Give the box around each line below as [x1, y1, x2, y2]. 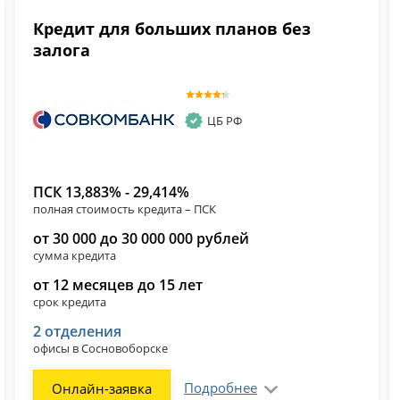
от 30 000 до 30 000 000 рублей [33, 229, 250, 249]
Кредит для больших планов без [33, 18, 312, 40]
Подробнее [184, 379, 258, 397]
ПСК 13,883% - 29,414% [33, 182, 190, 203]
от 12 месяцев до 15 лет [33, 275, 204, 296]
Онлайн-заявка [52, 379, 153, 398]
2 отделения [33, 321, 122, 342]
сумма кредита [33, 247, 117, 264]
